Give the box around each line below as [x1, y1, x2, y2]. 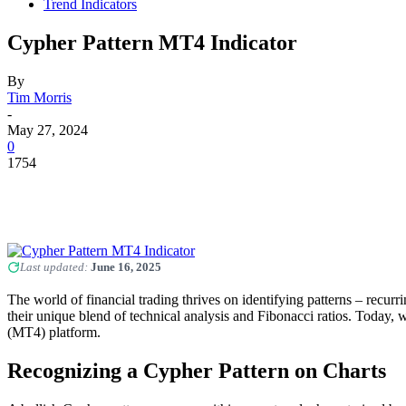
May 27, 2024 [7, 121, 88, 138]
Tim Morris [7, 89, 72, 105]
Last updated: [20, 259, 91, 274]
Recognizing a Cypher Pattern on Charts [7, 358, 386, 382]
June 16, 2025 [91, 259, 161, 274]
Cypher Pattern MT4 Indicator [7, 31, 297, 55]
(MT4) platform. [7, 324, 101, 340]
